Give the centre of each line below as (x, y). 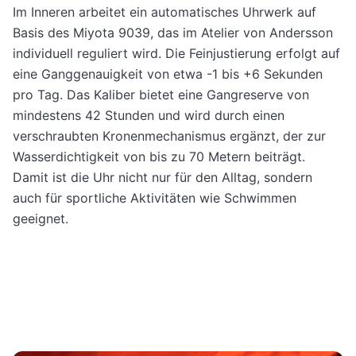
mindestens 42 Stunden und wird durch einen (149, 116)
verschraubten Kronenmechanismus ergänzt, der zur (169, 136)
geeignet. (41, 219)
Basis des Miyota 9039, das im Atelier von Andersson (173, 33)
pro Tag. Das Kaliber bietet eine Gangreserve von (161, 95)
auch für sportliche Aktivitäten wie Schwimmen (155, 198)
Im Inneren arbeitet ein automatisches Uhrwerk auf (164, 12)
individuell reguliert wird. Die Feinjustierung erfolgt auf (176, 54)
